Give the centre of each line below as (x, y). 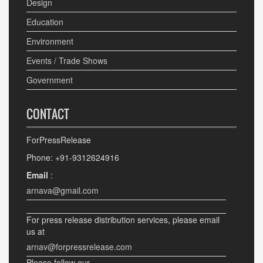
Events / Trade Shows (67, 61)
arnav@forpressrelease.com (79, 247)
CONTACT (48, 114)
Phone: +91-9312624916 (73, 158)
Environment (50, 41)
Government (50, 80)
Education (45, 22)
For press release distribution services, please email (123, 220)
